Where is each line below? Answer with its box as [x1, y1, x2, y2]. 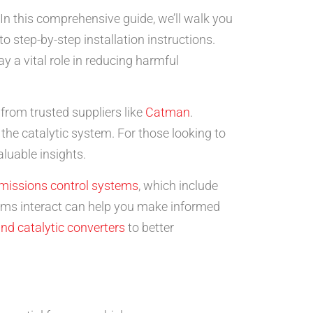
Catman [145, 105, 190, 120]
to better [125, 219, 174, 235]
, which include [138, 177, 218, 193]
